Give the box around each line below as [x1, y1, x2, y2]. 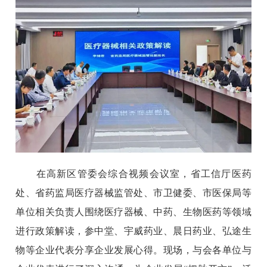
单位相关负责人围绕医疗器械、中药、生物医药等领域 [15, 206, 252, 217]
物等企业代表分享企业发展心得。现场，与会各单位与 [15, 244, 252, 255]
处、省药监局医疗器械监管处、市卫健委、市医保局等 [15, 187, 252, 198]
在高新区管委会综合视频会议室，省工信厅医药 [15, 168, 252, 179]
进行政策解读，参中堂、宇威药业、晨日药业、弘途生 [15, 225, 252, 236]
